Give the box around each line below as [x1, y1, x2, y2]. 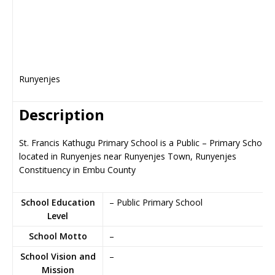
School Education [20, 196, 95, 208]
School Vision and [20, 250, 96, 262]
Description [19, 104, 104, 125]
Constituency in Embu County [19, 164, 136, 176]
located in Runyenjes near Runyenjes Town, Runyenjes [19, 150, 236, 162]
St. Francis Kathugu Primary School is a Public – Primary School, [19, 137, 272, 149]
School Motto [28, 230, 87, 242]
